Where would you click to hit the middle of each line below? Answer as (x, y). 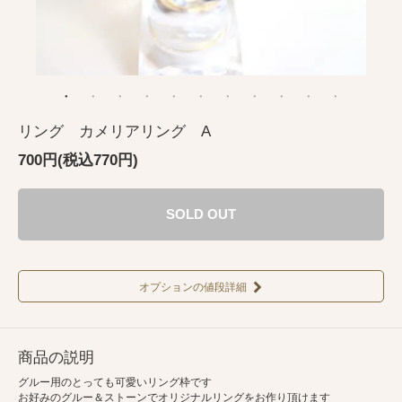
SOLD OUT (201, 214)
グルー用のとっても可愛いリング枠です (115, 383)
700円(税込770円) (78, 160)
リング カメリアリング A (114, 131)
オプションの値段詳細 (192, 288)
